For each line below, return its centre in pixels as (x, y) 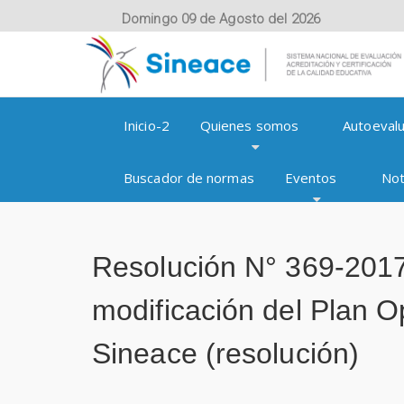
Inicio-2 (147, 125)
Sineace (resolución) (226, 353)
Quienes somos (249, 125)
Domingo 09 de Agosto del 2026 (221, 19)
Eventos (311, 177)
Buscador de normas (189, 177)
